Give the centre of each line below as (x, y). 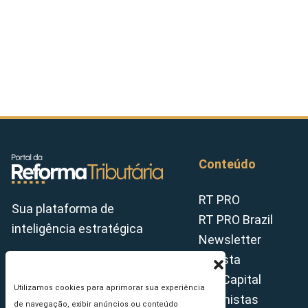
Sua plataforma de (63, 209)
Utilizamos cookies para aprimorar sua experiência (109, 288)
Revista (220, 259)
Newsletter (230, 239)
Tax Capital (230, 279)
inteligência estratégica (77, 229)
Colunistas (229, 299)
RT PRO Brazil (236, 219)
